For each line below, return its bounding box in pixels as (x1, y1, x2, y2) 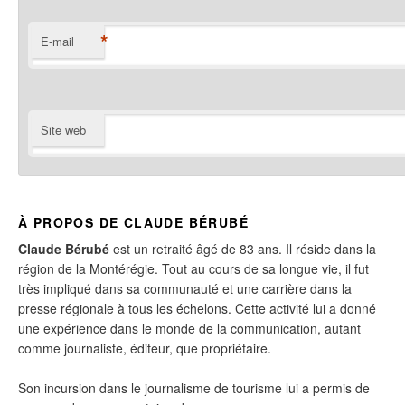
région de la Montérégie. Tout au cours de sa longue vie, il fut (18, 259, 369, 278)
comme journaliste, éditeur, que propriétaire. (18, 338, 271, 357)
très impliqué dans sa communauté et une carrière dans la (18, 278, 352, 297)
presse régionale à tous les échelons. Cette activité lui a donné (18, 298, 376, 317)
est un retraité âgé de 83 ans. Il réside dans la (109, 239, 376, 258)
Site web (41, 120, 86, 138)
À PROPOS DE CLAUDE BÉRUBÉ (18, 212, 249, 231)
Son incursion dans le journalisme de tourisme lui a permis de (18, 379, 370, 398)
